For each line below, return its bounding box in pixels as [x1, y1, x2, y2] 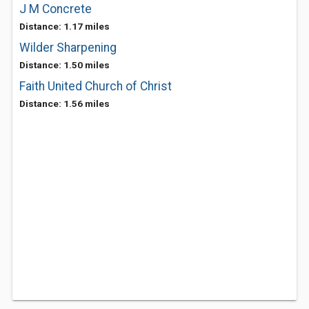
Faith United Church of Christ [19, 79, 172, 93]
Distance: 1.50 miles [19, 59, 110, 70]
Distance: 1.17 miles [19, 21, 110, 32]
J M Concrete [19, 2, 92, 16]
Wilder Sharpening [19, 41, 117, 54]
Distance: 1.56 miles [19, 98, 110, 109]
